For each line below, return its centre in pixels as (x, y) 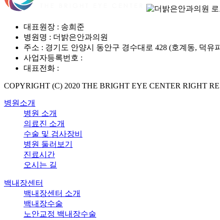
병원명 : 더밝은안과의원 (66, 37)
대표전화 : (42, 68)
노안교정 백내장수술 (60, 214)
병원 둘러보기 (48, 144)
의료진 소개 (44, 123)
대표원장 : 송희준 (54, 27)
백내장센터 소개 (52, 193)
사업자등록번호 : (54, 57)
